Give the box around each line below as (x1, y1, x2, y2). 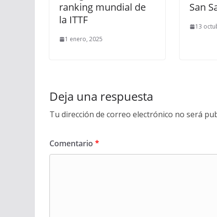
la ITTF (59, 13, 88, 26)
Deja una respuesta (49, 88, 153, 104)
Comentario (49, 138, 95, 149)
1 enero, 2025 (65, 35, 103, 43)
